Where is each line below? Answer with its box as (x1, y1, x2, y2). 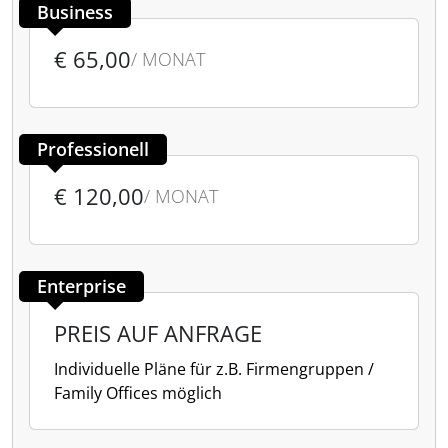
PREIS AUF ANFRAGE (54, 318, 262, 348)
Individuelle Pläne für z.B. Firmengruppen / (54, 358, 374, 380)
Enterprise (37, 274, 126, 298)
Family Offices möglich (54, 382, 222, 404)
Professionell (37, 137, 149, 161)
